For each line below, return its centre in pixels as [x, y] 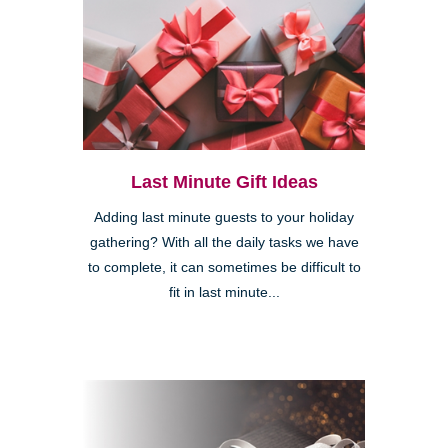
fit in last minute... [224, 293]
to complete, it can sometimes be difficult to [224, 268]
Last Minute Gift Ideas [224, 182]
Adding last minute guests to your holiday [224, 218]
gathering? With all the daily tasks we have [224, 243]
